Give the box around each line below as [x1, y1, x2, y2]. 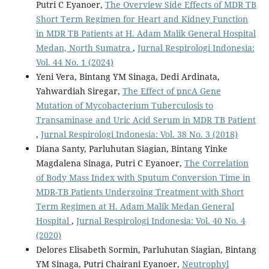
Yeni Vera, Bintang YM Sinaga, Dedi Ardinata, [35, 70, 220, 82]
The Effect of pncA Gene [122, 85, 221, 97]
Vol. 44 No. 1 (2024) [35, 56, 113, 68]
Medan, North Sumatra [35, 41, 133, 53]
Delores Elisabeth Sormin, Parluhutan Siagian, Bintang [35, 243, 256, 255]
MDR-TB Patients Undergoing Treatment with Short [35, 186, 244, 198]
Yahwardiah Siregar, [35, 85, 122, 97]
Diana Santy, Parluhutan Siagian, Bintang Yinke [35, 142, 228, 154]
